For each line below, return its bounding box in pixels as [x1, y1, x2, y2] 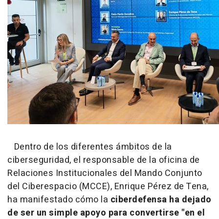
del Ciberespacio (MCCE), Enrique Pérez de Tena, [7, 180, 209, 194]
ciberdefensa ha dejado [110, 193, 212, 207]
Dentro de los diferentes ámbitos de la [7, 140, 172, 154]
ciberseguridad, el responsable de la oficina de [7, 153, 200, 167]
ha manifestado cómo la [7, 193, 110, 207]
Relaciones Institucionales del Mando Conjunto [7, 167, 202, 180]
